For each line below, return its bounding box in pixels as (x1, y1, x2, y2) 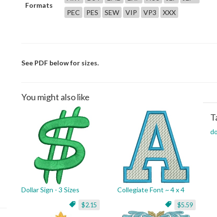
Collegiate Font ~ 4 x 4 (117, 186, 185, 194)
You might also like (21, 92, 90, 102)
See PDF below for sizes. (21, 59, 99, 67)
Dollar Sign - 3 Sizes (21, 186, 79, 194)
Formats (25, 1, 53, 9)
